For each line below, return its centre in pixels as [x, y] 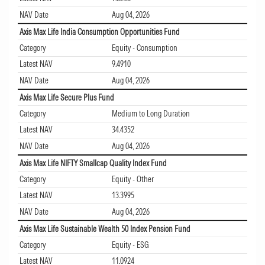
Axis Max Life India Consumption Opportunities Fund [100, 32]
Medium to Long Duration [150, 114]
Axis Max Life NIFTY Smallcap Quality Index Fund [93, 163]
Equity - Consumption [143, 48]
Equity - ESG [129, 245]
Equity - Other [132, 180]
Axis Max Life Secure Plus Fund [67, 97]
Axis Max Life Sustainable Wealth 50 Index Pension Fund [105, 229]
